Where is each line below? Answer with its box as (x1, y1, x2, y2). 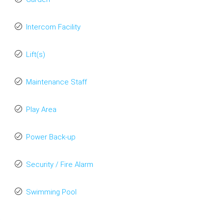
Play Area (26, 105, 56, 114)
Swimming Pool (26, 188, 77, 197)
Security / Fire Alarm (26, 160, 93, 169)
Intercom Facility (26, 23, 81, 32)
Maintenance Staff (26, 78, 87, 87)
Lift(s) (26, 50, 45, 59)
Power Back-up (26, 133, 76, 142)
